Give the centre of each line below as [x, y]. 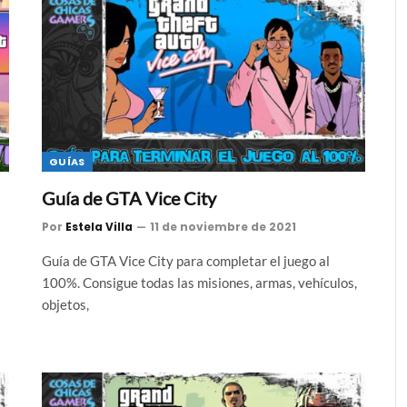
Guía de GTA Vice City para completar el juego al [186, 260]
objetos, [65, 304]
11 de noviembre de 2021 [223, 226]
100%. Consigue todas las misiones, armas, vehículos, [199, 282]
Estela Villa [99, 226]
